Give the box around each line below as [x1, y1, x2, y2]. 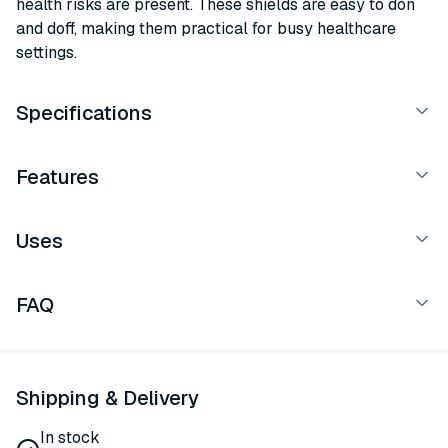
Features [16, 164, 99, 190]
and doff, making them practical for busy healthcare [16, 18, 396, 39]
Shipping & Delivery [16, 385, 199, 411]
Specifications [16, 100, 152, 126]
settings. [16, 42, 77, 63]
